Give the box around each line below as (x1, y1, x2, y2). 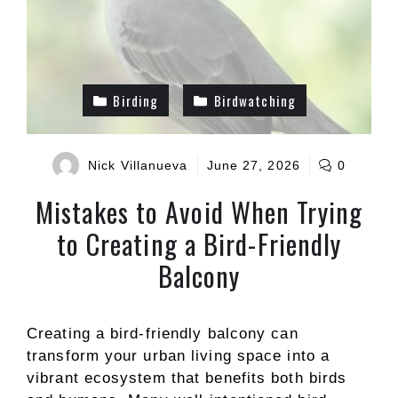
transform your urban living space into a (27, 347, 330, 364)
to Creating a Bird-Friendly (56, 224, 342, 264)
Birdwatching (213, 91, 296, 110)
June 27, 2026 (206, 157, 300, 172)
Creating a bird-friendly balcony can (27, 325, 298, 342)
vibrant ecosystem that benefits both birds (27, 370, 347, 386)
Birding (113, 91, 159, 110)
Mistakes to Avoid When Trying (36, 192, 362, 232)
